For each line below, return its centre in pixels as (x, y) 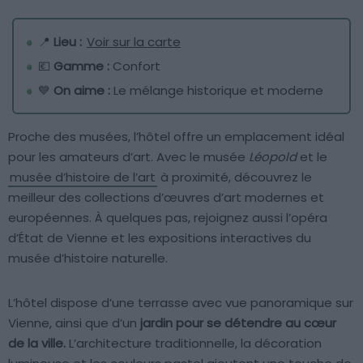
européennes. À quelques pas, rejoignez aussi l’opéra (168, 218)
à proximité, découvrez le (235, 177)
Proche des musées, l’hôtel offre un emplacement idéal (176, 137)
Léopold (273, 157)
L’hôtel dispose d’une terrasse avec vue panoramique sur (181, 303)
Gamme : (83, 66)
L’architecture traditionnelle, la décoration (195, 344)
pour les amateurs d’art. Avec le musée (128, 157)
